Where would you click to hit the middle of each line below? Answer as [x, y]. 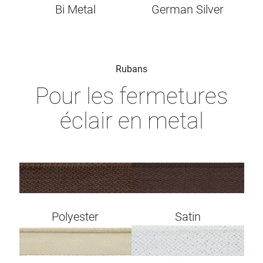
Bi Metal [75, 10]
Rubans [131, 69]
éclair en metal [131, 121]
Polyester [75, 217]
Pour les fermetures [131, 97]
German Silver [188, 10]
